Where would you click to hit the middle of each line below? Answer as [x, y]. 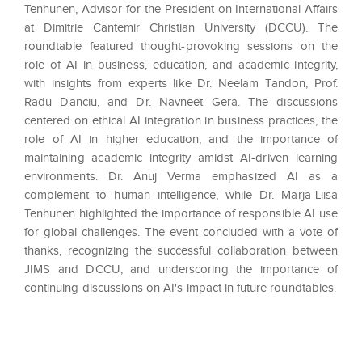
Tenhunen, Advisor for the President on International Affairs [181, 9]
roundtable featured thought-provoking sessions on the [181, 46]
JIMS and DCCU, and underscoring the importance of [181, 269]
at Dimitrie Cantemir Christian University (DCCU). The [181, 28]
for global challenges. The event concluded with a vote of [181, 232]
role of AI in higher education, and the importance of [181, 139]
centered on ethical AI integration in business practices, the [181, 121]
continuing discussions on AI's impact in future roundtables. [180, 288]
